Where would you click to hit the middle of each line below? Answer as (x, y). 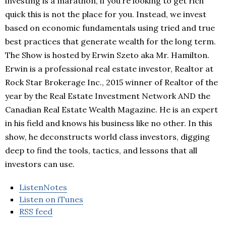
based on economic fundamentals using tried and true (110, 28)
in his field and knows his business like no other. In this (109, 123)
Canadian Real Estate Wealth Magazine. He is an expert (111, 110)
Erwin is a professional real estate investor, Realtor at (109, 69)
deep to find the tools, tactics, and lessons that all (101, 151)
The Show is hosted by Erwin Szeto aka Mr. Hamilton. (107, 55)
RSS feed (36, 212)
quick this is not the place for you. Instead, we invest (106, 14)
